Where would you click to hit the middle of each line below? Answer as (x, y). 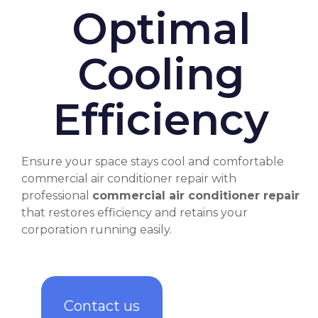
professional (57, 196)
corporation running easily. (97, 230)
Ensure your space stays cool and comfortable (153, 162)
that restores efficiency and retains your (135, 213)
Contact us (102, 306)
